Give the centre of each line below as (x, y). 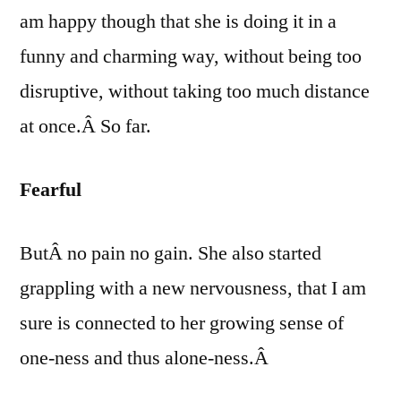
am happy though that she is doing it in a (178, 21)
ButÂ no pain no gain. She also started (171, 253)
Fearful (51, 189)
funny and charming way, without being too (191, 56)
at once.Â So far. (85, 126)
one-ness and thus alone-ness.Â (146, 358)
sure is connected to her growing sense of (182, 323)
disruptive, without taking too (136, 91)
